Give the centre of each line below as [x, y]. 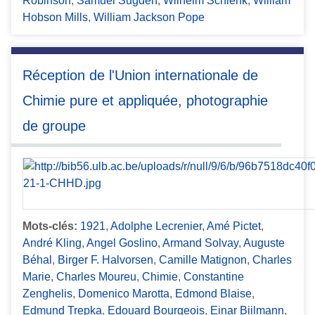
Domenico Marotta [124, 294]
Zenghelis [47, 294]
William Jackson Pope [149, 17]
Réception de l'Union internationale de [140, 75]
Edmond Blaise [213, 294]
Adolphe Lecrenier [156, 226]
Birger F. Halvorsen [105, 260]
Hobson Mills [55, 17]
